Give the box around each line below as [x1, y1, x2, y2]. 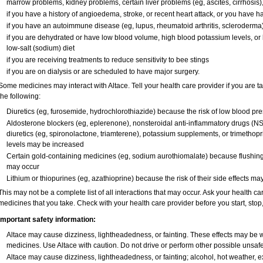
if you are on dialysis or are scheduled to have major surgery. [6, 68, 200, 76]
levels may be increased [6, 140, 84, 149]
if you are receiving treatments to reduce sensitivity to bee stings [6, 56, 209, 64]
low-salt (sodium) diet [6, 44, 75, 52]
